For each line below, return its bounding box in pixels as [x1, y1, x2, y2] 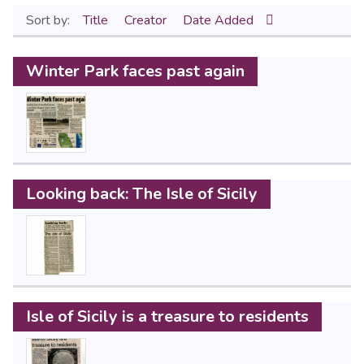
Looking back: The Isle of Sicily [26, 183, 258, 205]
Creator [124, 11, 170, 29]
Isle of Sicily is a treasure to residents [26, 305, 309, 327]
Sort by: [26, 11, 73, 29]
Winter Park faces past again [26, 60, 245, 82]
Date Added [183, 11, 257, 29]
